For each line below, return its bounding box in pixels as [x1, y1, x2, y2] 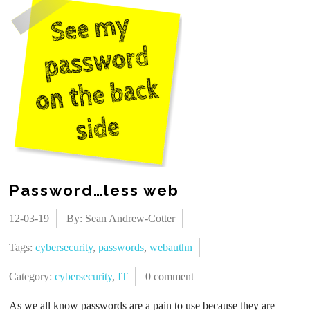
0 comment [145, 270, 194, 282]
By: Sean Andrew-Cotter [66, 212, 176, 224]
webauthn [149, 241, 193, 253]
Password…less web [9, 181, 180, 199]
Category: [9, 270, 55, 282]
